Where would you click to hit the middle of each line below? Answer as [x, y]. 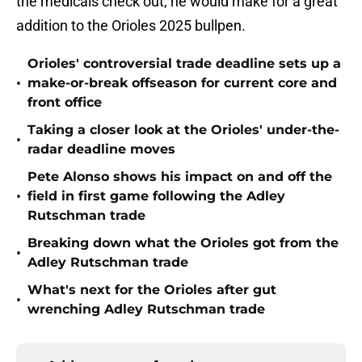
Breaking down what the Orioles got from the [183, 243]
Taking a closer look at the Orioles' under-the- [183, 130]
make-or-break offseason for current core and [182, 83]
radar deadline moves [101, 149]
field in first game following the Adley [156, 196]
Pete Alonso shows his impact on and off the [180, 177]
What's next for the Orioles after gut [152, 290]
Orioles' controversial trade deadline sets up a [184, 64]
